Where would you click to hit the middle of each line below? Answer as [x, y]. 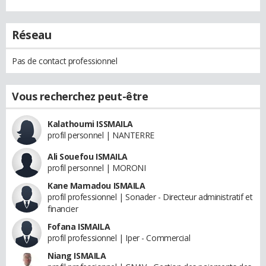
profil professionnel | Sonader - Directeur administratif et [150, 197]
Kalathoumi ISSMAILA [91, 123]
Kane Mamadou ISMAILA [96, 185]
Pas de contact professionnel [65, 61]
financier [63, 208]
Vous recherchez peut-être [80, 96]
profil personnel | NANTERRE [101, 135]
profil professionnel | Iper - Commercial [119, 237]
